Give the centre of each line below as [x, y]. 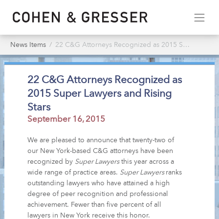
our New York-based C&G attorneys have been [100, 151]
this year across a [147, 162]
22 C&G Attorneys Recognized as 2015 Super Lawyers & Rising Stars [119, 45]
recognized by [51, 162]
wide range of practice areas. [74, 172]
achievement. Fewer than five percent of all [95, 205]
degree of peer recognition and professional [98, 194]
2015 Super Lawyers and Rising [100, 94]
